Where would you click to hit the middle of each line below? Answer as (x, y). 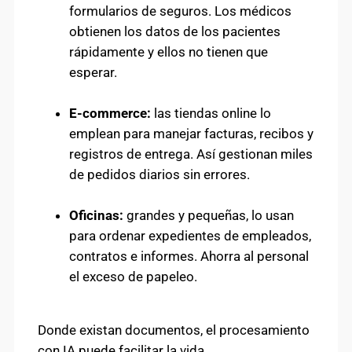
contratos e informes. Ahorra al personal (189, 256)
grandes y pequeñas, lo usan (209, 215)
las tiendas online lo (211, 113)
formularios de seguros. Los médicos (180, 11)
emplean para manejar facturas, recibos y (191, 133)
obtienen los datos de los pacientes (175, 31)
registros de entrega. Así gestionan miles (191, 154)
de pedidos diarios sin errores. (159, 174)
